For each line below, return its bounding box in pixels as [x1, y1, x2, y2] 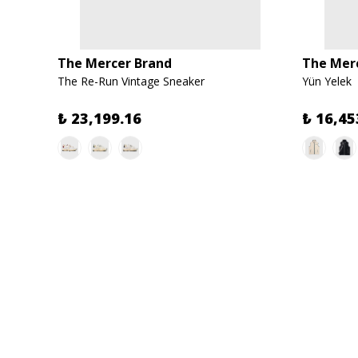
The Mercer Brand [58, 54, 172, 72]
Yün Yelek [302, 74, 352, 89]
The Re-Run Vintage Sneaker [58, 74, 205, 89]
